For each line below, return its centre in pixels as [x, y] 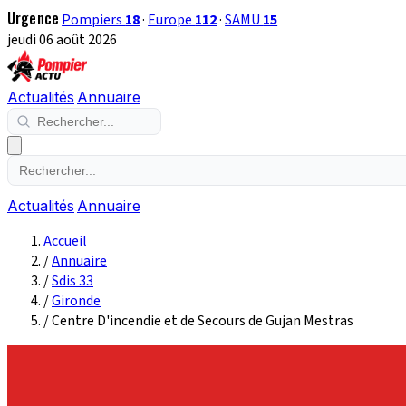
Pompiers [94, 20]
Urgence [34, 18]
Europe [172, 20]
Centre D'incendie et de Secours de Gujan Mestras [203, 321]
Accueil [65, 241]
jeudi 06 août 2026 [62, 40]
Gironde [76, 301]
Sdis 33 [72, 281]
